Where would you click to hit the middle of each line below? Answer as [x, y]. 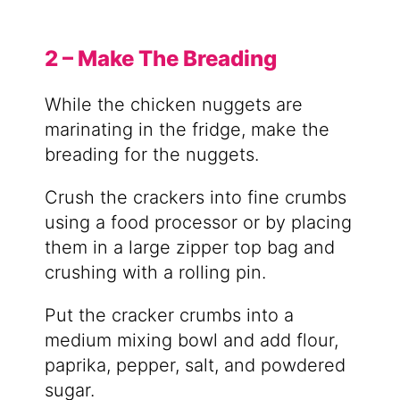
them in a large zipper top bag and [189, 248]
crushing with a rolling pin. [155, 273]
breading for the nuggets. [151, 155]
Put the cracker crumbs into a [169, 316]
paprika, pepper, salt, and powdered [195, 366]
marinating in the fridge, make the [187, 130]
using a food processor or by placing [198, 223]
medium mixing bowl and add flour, [191, 341]
